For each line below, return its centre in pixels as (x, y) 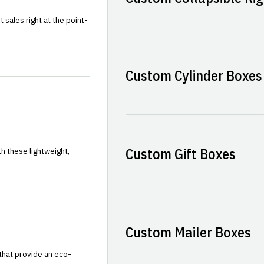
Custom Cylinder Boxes (194, 76)
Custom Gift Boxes (180, 154)
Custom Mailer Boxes (188, 232)
